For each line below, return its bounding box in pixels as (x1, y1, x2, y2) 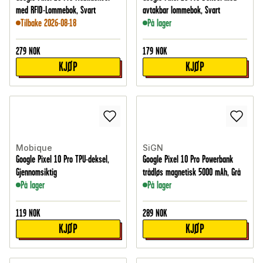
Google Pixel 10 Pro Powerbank (143, 153, 233, 166)
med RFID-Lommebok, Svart (16, 4, 96, 16)
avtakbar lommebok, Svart (143, 4, 220, 16)
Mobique (16, 143, 52, 153)
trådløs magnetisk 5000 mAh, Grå (143, 166, 241, 178)
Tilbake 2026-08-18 (21, 17, 76, 29)
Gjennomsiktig (16, 166, 57, 178)
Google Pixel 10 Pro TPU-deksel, (16, 153, 109, 166)
